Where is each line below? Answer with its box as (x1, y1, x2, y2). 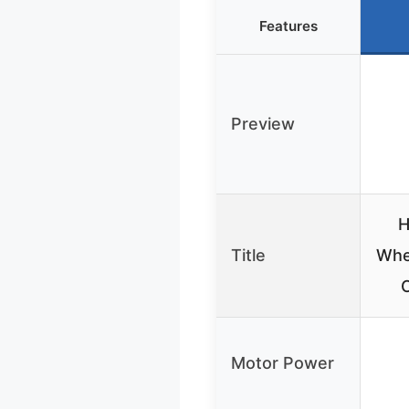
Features (258, 16, 318, 35)
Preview (231, 113, 295, 133)
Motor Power (231, 352, 334, 372)
